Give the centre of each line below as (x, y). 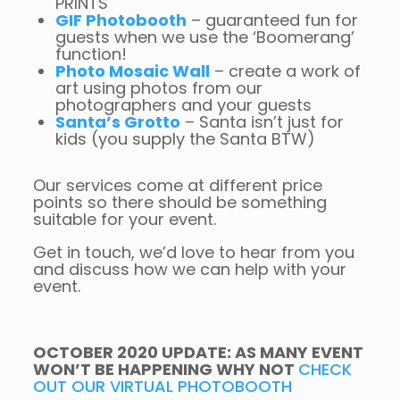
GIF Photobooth (121, 20)
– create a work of (285, 71)
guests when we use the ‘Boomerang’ (204, 37)
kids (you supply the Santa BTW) (185, 139)
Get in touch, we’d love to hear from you (193, 252)
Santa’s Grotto (117, 122)
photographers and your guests (183, 105)
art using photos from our (158, 88)
